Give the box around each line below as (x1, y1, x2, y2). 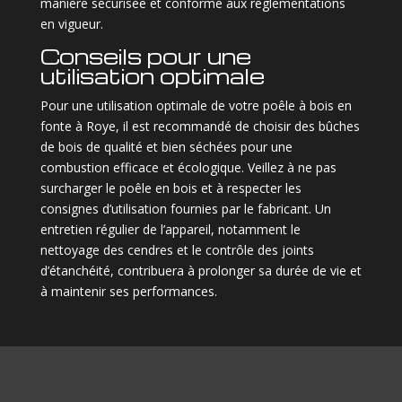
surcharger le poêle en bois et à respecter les (39, 179, 301, 197)
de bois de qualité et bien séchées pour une (39, 137, 293, 155)
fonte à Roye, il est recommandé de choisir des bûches (39, 117, 360, 135)
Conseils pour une (39, 41, 251, 70)
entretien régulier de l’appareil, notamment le (39, 220, 301, 238)
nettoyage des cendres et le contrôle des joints (39, 240, 314, 258)
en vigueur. (39, 14, 103, 32)
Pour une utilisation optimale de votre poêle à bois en (39, 96, 352, 114)
